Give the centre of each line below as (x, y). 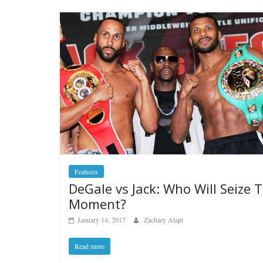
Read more (90, 246)
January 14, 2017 (102, 219)
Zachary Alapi (163, 219)
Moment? (97, 203)
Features (86, 171)
